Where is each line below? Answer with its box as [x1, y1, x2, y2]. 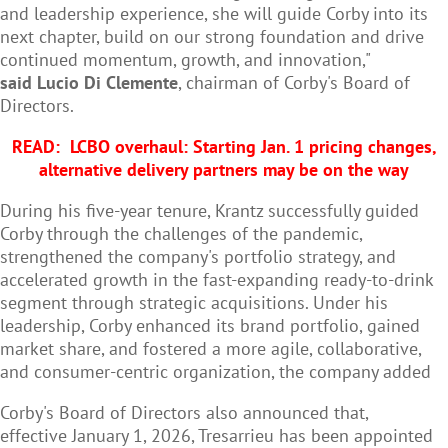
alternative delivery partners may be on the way [39, 158, 409, 182]
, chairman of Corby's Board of [178, 71, 410, 95]
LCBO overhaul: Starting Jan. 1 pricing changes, [69, 135, 437, 159]
